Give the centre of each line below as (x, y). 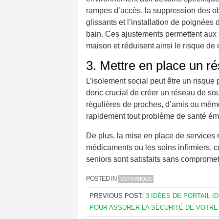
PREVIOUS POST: (117, 196)
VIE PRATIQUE (136, 179)
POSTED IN (102, 179)
